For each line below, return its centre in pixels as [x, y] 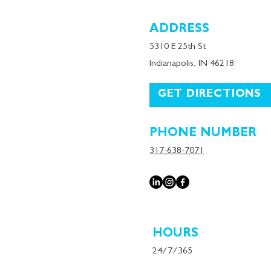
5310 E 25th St [178, 47]
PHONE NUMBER [203, 134]
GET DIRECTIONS [210, 95]
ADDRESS [179, 30]
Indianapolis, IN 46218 [192, 64]
